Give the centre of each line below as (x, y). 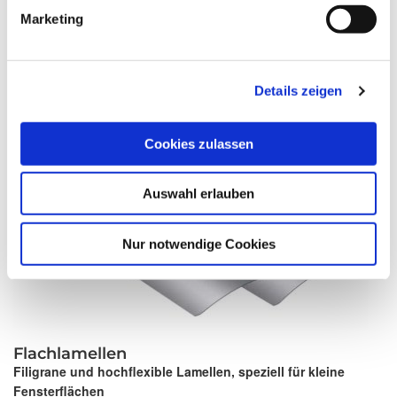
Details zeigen (299, 90)
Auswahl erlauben (198, 193)
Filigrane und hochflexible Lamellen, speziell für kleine (179, 372)
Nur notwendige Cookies (198, 244)
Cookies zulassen (198, 144)
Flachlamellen (70, 354)
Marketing (52, 19)
